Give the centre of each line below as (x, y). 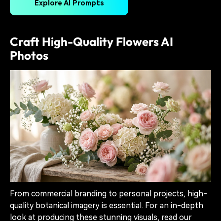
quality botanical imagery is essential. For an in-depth (107, 206)
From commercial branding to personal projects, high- (109, 194)
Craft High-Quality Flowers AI (92, 41)
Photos (29, 55)
